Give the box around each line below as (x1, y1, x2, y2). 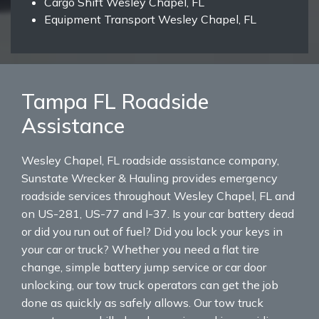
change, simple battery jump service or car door (21, 260, 266, 275)
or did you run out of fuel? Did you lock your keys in (21, 224, 283, 239)
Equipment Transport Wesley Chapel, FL (44, 12, 256, 27)
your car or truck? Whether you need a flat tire (21, 242, 259, 257)
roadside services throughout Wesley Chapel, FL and (21, 189, 295, 204)
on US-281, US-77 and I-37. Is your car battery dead (21, 206, 294, 221)
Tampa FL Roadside (21, 88, 209, 115)
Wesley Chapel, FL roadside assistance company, (21, 153, 279, 168)
